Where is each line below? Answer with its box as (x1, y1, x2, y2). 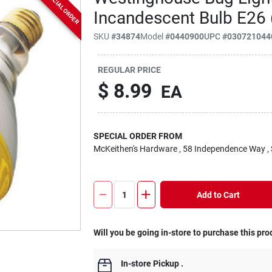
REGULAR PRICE (98, 64, 161, 75)
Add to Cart (196, 189, 240, 200)
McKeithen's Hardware (93, 144, 178, 154)
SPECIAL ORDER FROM (93, 131, 183, 141)
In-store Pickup (121, 259, 180, 268)
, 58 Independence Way (179, 144, 266, 154)
